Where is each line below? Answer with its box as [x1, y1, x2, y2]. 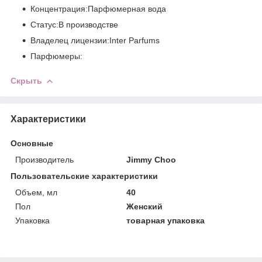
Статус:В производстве [30, 19, 118, 29]
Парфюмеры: [30, 51, 82, 61]
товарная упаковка [126, 215, 205, 225]
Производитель [15, 154, 74, 164]
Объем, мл [15, 187, 57, 197]
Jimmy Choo [126, 154, 177, 164]
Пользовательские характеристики [11, 171, 158, 181]
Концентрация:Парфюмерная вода [30, 4, 166, 13]
